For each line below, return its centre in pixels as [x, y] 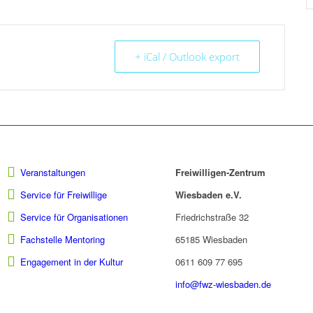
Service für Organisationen [74, 217]
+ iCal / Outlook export [187, 57]
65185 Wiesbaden [212, 240]
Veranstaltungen [52, 173]
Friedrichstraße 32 [212, 217]
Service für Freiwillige [63, 195]
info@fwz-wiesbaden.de [224, 284]
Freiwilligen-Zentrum [221, 173]
